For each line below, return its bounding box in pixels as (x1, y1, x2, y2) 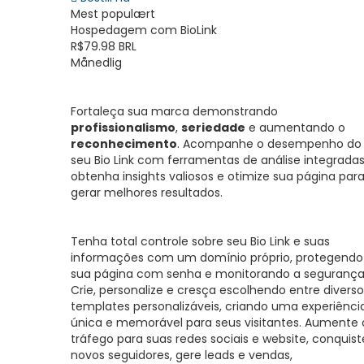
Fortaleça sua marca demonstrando (71, 103, 278, 119)
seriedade (181, 119, 245, 136)
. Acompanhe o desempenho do (177, 136, 362, 152)
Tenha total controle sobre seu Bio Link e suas (71, 233, 330, 249)
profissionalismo (71, 119, 175, 136)
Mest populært (71, 6, 155, 22)
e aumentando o (245, 119, 345, 136)
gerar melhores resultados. (71, 184, 223, 201)
